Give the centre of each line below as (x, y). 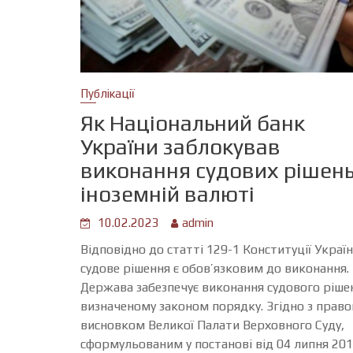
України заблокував (181, 146)
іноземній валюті (168, 193)
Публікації (108, 93)
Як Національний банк (193, 123)
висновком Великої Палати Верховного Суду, (213, 325)
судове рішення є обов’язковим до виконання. (215, 268)
